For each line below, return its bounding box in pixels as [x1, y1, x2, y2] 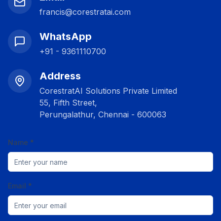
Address [39, 70, 81, 82]
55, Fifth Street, [39, 98, 97, 108]
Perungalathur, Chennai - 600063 [39, 110, 166, 119]
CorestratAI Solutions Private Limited [39, 86, 177, 96]
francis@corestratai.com [39, 7, 131, 17]
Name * [8, 138, 34, 147]
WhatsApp [39, 31, 92, 42]
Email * [8, 182, 32, 190]
